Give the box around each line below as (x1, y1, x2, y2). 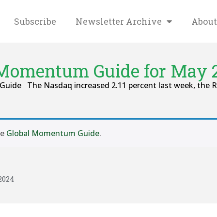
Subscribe (14, 15, 56, 27)
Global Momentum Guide (6, 128, 99, 139)
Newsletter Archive (76, 15, 162, 27)
